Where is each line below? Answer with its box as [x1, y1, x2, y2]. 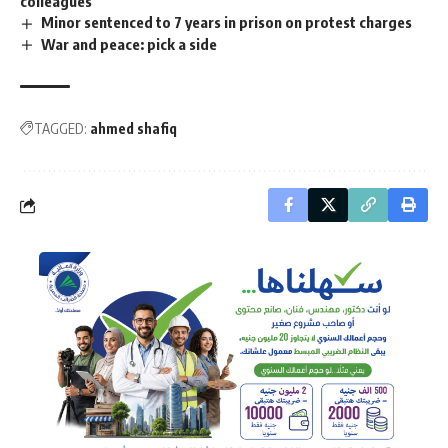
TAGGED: [34, 120, 87, 138]
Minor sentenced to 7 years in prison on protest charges [41, 12, 413, 31]
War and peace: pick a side [41, 34, 218, 53]
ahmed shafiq [90, 120, 177, 138]
